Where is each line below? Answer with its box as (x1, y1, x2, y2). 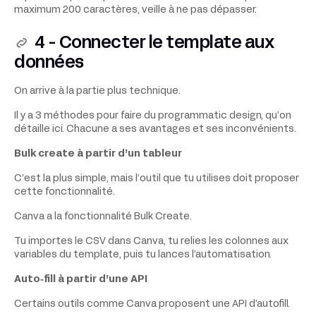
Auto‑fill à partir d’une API (14, 274, 147, 284)
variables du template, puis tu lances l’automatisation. (14, 250, 272, 260)
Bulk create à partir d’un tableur (14, 149, 182, 159)
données (14, 55, 84, 71)
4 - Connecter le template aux (34, 35, 274, 51)
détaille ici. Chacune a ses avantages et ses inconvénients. (14, 124, 296, 134)
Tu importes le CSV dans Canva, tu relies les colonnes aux (14, 236, 288, 246)
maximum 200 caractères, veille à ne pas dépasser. (14, 5, 257, 15)
